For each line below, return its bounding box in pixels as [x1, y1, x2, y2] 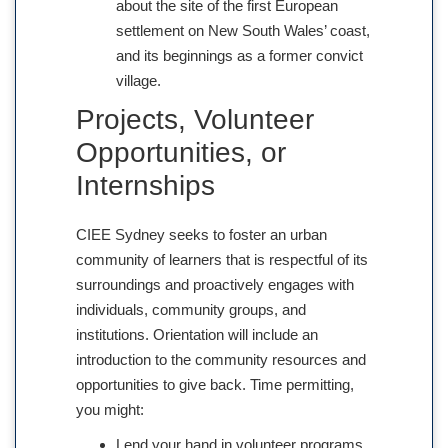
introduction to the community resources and [76, 351, 366, 369]
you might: [76, 401, 148, 419]
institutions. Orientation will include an [76, 326, 318, 344]
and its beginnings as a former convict [116, 47, 363, 65]
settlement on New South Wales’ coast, [116, 22, 370, 40]
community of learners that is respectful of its [76, 251, 368, 269]
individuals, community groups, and [76, 301, 306, 319]
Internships [76, 170, 215, 202]
